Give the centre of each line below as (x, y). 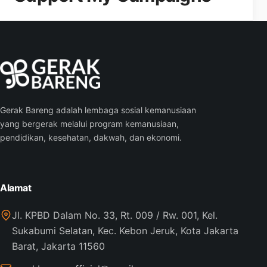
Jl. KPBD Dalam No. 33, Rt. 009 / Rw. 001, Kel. (115, 215)
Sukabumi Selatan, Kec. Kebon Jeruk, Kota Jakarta (125, 230)
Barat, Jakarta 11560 (58, 246)
